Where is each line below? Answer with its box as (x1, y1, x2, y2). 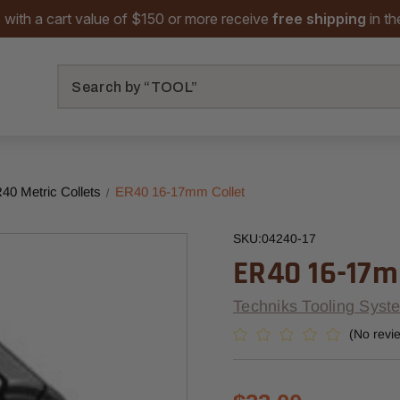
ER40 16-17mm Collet (114, 184, 245, 199)
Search (56, 66, 97, 80)
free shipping (271, 10, 366, 28)
